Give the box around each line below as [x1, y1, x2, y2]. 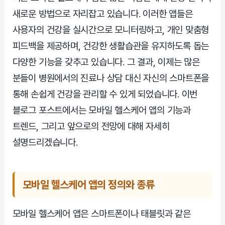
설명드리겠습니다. [12, 136, 78, 148]
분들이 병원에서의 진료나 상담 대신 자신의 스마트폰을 [12, 72, 209, 84]
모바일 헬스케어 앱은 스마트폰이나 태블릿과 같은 [12, 207, 191, 219]
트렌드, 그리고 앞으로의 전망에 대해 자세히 [12, 120, 170, 132]
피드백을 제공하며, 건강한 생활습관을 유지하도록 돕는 [12, 40, 209, 52]
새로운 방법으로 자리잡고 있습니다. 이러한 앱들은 [12, 8, 193, 20]
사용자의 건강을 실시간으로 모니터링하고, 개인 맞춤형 [12, 24, 209, 36]
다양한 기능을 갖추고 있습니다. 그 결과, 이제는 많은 [12, 56, 200, 68]
